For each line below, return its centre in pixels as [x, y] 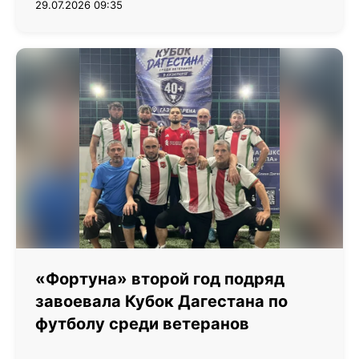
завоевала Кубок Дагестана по [161, 301]
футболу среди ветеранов [142, 324]
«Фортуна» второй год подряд [160, 279]
